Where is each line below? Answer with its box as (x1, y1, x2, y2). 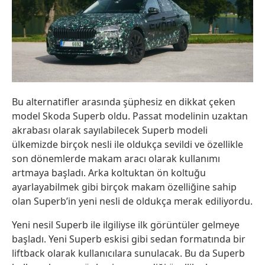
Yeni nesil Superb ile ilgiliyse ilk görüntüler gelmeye (12, 218, 240, 231)
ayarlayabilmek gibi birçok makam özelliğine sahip (12, 180, 237, 193)
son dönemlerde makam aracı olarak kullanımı (12, 152, 220, 165)
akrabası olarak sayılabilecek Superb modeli (12, 124, 208, 137)
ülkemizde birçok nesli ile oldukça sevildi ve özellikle (12, 138, 243, 151)
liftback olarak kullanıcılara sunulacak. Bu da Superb (12, 247, 245, 260)
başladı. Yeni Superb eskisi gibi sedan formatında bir (12, 232, 245, 245)
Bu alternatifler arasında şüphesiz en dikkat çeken (12, 95, 235, 108)
